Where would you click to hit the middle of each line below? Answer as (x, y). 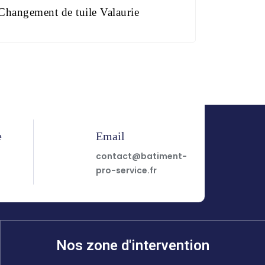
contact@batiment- (141, 156)
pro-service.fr (126, 170)
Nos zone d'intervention (132, 245)
